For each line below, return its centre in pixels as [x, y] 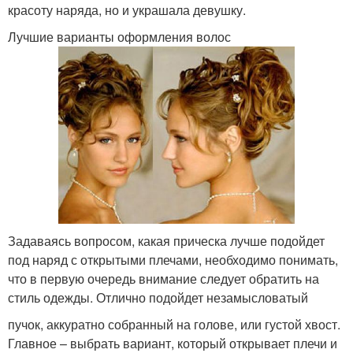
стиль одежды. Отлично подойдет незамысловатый [158, 297]
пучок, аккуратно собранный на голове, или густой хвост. [174, 324]
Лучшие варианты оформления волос [119, 36]
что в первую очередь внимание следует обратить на [163, 278]
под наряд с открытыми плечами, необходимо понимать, [173, 259]
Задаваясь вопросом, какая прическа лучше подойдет [166, 240]
